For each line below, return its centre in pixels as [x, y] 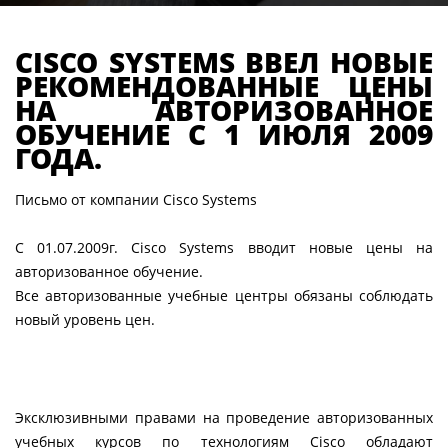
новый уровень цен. [85, 320]
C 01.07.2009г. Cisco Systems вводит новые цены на [224, 248]
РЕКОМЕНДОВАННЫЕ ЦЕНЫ [224, 85]
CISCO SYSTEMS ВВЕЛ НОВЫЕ [224, 61]
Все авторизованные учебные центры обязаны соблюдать [224, 296]
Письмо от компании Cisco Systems [136, 200]
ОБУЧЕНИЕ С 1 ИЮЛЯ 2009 [224, 133]
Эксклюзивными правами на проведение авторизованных [224, 418]
